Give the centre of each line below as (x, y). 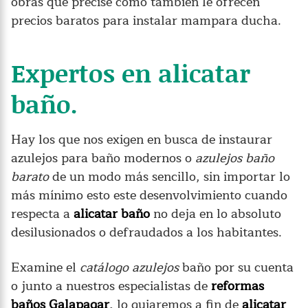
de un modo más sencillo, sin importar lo (169, 176)
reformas (238, 286)
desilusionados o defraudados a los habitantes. (146, 232)
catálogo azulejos (129, 267)
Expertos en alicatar (131, 73)
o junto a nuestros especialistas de (111, 286)
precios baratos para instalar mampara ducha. (146, 20)
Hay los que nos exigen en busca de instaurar (142, 139)
